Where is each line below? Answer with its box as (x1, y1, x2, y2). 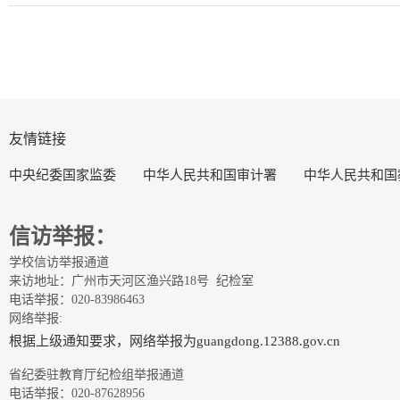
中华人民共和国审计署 (143, 168, 277, 182)
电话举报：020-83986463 (9, 292, 145, 306)
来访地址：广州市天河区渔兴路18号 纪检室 (9, 273, 254, 287)
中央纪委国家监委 (9, 168, 116, 182)
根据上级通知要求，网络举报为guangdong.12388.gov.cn (9, 334, 340, 348)
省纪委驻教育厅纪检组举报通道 (9, 367, 184, 381)
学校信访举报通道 (9, 254, 109, 269)
